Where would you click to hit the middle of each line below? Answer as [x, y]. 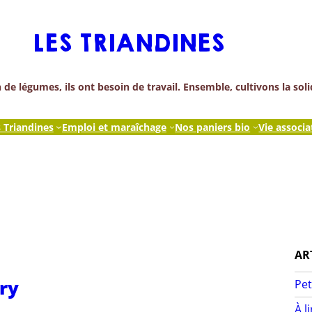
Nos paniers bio [213, 127]
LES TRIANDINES [128, 44]
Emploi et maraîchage [114, 127]
